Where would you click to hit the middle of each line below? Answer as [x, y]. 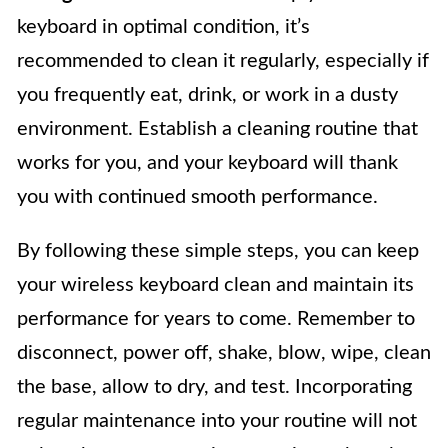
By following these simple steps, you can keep [218, 250]
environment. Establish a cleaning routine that [217, 128]
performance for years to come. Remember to [216, 318]
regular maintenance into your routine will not [217, 420]
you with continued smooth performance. [197, 196]
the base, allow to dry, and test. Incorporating [214, 386]
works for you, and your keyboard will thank [207, 162]
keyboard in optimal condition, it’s [163, 26]
